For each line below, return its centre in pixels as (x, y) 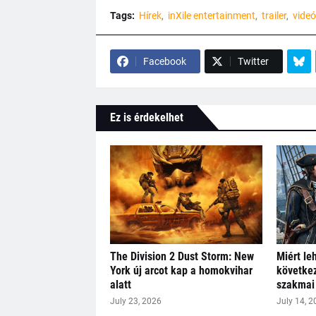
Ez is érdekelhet (146, 118)
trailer (274, 16)
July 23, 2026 (135, 302)
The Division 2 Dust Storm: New (182, 257)
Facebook (164, 62)
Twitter (253, 62)
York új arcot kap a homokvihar (181, 271)
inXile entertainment (211, 16)
